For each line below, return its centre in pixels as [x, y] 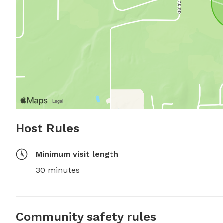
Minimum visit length [77, 154]
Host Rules [48, 128]
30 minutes [58, 170]
